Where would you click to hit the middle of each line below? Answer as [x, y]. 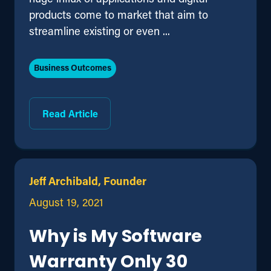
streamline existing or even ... [100, 31]
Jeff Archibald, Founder [88, 181]
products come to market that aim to [119, 14]
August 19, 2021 [66, 202]
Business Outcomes [73, 67]
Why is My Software [116, 238]
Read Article [70, 113]
